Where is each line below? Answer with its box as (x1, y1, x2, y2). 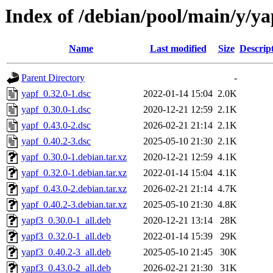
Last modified (149, 43, 207, 54)
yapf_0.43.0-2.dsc (21, 120, 91, 131)
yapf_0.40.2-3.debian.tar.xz (21, 199, 127, 210)
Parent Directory (21, 73, 85, 83)
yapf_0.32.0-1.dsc (21, 88, 91, 99)
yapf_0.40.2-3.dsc (21, 136, 91, 147)
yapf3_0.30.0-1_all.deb (21, 215, 111, 226)
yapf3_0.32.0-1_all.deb (21, 231, 111, 242)
